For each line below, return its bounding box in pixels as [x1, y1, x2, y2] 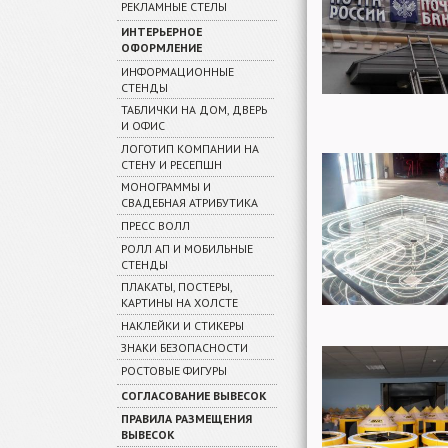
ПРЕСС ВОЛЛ [120, 217, 190, 233]
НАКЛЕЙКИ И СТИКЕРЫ [120, 317, 244, 333]
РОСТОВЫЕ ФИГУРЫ [120, 362, 227, 378]
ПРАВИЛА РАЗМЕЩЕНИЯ [120, 410, 252, 426]
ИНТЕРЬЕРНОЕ [120, 24, 202, 40]
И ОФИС [120, 118, 165, 134]
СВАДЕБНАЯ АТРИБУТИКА [120, 195, 258, 211]
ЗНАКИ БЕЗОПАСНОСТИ [120, 340, 248, 356]
